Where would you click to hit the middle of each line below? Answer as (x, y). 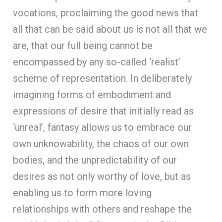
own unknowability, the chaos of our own (101, 143)
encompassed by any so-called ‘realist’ (97, 62)
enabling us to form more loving (83, 193)
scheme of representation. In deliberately (103, 78)
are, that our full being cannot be (83, 45)
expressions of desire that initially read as (104, 111)
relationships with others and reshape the (103, 209)
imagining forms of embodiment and (92, 94)
